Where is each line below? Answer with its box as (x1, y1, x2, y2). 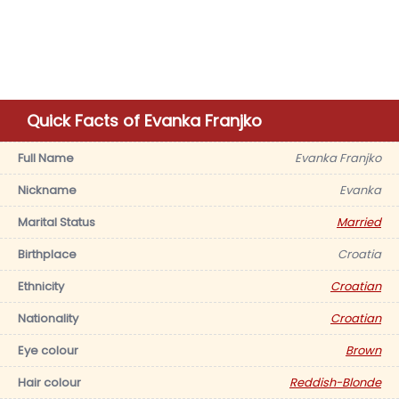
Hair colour (18, 374, 81, 391)
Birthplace (18, 246, 77, 263)
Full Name (18, 150, 74, 167)
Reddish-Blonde (289, 374, 381, 391)
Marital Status (18, 214, 95, 231)
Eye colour (18, 342, 78, 359)
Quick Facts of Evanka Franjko (27, 110, 262, 132)
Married (337, 214, 381, 231)
